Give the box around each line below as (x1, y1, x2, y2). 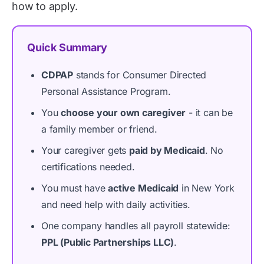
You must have (41, 182, 108, 194)
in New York (179, 182, 235, 194)
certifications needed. (41, 161, 135, 173)
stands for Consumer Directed (73, 69, 207, 81)
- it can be (186, 107, 233, 118)
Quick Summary (27, 41, 107, 54)
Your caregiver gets (41, 144, 129, 156)
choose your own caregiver (61, 107, 186, 118)
